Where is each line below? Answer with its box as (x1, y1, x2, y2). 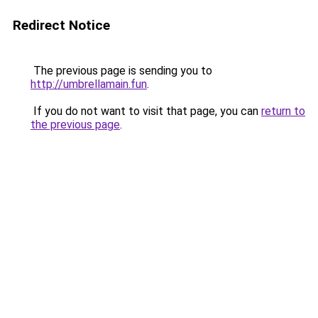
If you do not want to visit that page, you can (31, 104, 261, 118)
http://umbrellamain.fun (31, 77, 147, 91)
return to (261, 104, 305, 118)
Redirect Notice (13, 17, 110, 33)
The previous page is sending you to (31, 64, 212, 77)
